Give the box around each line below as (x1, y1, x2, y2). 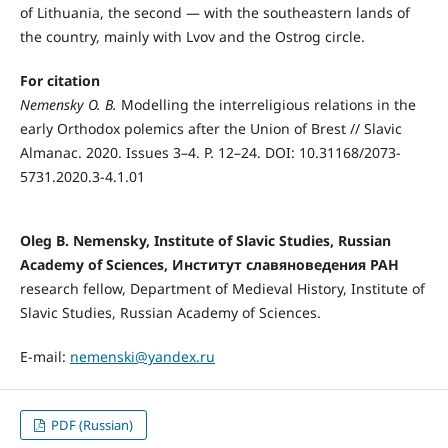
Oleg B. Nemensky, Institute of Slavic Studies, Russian (19, 231, 391, 251)
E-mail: (19, 347, 70, 367)
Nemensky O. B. (19, 95, 121, 115)
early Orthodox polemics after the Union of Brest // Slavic (19, 119, 402, 139)
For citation (19, 71, 100, 91)
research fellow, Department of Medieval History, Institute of (19, 279, 425, 299)
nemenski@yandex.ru (69, 347, 215, 367)
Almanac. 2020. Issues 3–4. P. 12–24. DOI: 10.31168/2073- (19, 143, 401, 163)
